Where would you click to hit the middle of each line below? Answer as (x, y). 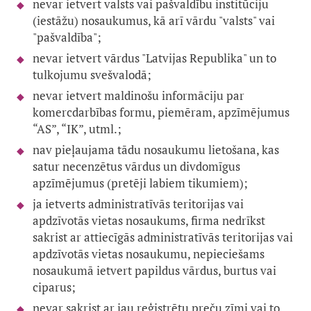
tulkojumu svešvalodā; (92, 75)
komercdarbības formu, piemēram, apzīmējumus (161, 112)
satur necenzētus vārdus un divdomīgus (136, 167)
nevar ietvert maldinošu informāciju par (138, 96)
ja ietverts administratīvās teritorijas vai (138, 204)
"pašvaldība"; (67, 37)
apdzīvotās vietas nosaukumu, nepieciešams (149, 254)
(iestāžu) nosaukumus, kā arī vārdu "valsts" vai (154, 21)
